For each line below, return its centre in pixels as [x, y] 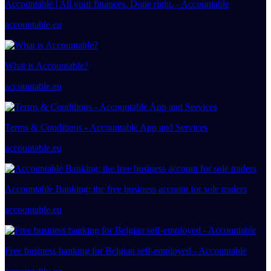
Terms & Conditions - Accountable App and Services [106, 127]
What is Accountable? [47, 66]
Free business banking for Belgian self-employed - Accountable [126, 251]
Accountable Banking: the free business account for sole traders [126, 189]
